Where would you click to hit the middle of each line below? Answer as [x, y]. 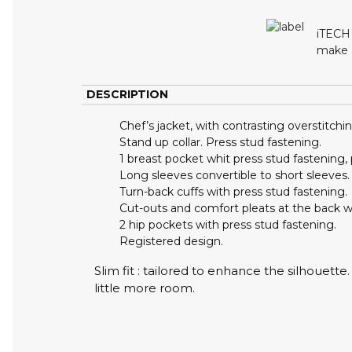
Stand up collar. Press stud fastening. [220, 142]
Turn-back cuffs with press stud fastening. [233, 191]
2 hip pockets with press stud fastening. [228, 224]
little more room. [145, 288]
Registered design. [171, 241]
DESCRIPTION [127, 94]
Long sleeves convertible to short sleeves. [235, 175]
